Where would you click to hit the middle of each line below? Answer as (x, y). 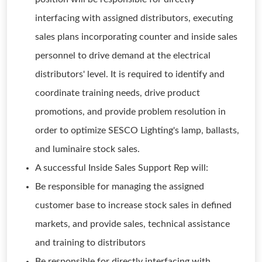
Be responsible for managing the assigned (120, 187)
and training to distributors (90, 243)
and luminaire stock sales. (87, 149)
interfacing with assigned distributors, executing (134, 18)
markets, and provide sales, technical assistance (132, 224)
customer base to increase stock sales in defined (133, 205)
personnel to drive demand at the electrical (123, 56)
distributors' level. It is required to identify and (130, 74)
